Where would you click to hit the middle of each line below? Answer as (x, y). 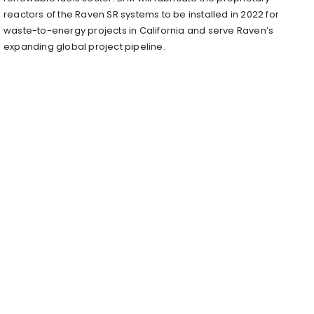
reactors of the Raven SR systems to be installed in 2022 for (142, 14)
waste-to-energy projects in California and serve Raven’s (139, 30)
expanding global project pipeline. (84, 46)
